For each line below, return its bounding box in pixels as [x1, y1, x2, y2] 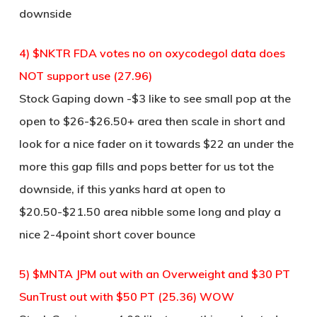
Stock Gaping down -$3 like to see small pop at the [18, 91, 291, 105]
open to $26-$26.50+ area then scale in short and [18, 114, 285, 128]
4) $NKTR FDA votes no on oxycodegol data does [18, 46, 285, 60]
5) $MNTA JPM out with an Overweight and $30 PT [18, 267, 290, 281]
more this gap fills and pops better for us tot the [18, 159, 274, 173]
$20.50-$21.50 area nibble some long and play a [18, 204, 281, 219]
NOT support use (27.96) [18, 69, 152, 83]
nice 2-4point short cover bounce [18, 227, 195, 241]
